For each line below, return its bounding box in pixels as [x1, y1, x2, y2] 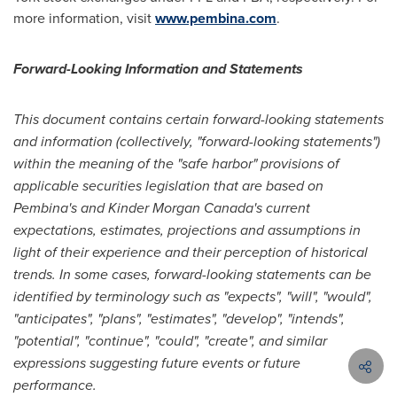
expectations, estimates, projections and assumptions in [13, 220, 361, 240]
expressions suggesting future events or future [13, 353, 300, 373]
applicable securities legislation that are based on [13, 175, 323, 196]
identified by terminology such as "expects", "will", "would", [13, 286, 372, 307]
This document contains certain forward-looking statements [13, 109, 384, 129]
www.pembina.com [155, 8, 276, 28]
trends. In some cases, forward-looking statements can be [13, 264, 371, 284]
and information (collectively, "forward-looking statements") [13, 131, 380, 152]
